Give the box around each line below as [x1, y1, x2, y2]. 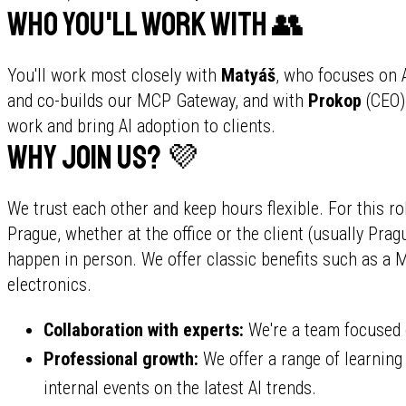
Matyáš [221, 64, 275, 86]
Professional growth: [43, 348, 198, 370]
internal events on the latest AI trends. [43, 377, 316, 399]
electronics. [7, 274, 92, 295]
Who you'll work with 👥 [7, 5, 304, 45]
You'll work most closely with [7, 64, 221, 86]
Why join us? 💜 [7, 138, 198, 179]
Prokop [308, 90, 362, 111]
